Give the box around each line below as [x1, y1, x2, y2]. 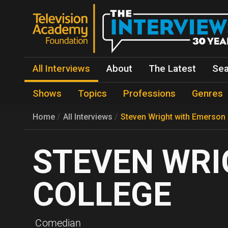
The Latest [149, 63, 196, 74]
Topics [78, 88, 107, 99]
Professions [123, 88, 176, 99]
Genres [192, 88, 223, 99]
